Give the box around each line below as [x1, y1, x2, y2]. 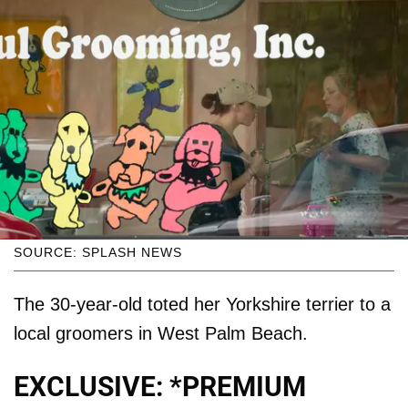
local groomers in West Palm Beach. [14, 323, 308, 344]
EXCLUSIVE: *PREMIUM [14, 371, 306, 403]
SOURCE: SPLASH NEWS [14, 245, 182, 260]
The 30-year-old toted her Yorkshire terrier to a [14, 294, 391, 315]
